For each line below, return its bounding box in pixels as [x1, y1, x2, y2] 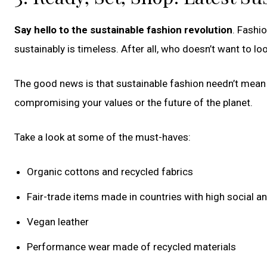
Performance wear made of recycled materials [27, 240, 236, 253]
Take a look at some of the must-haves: [14, 131, 191, 143]
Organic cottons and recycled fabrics [27, 165, 193, 178]
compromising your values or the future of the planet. [14, 96, 253, 108]
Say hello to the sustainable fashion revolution [14, 23, 232, 36]
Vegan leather [27, 215, 89, 228]
